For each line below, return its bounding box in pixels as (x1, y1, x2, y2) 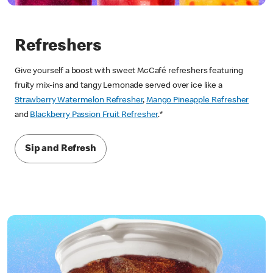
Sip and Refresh (25, 144, 96, 155)
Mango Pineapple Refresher (146, 96, 249, 105)
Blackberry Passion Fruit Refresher (30, 110, 158, 119)
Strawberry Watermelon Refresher (15, 96, 143, 105)
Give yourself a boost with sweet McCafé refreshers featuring (15, 66, 244, 76)
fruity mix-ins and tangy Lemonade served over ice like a (15, 81, 222, 90)
